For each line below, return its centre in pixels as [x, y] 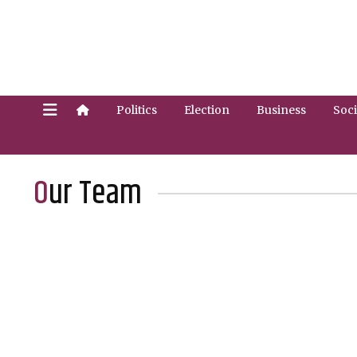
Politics [137, 110]
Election [207, 110]
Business [281, 110]
